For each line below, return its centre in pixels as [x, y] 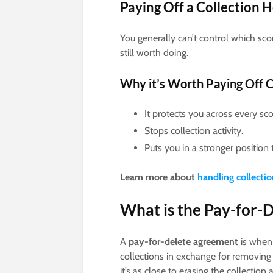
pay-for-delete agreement [183, 242]
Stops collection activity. [194, 131]
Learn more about [159, 177]
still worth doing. [154, 53]
